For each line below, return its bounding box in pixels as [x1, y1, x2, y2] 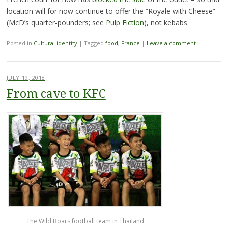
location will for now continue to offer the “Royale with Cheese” [6, 6, 215, 16]
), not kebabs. [144, 17, 189, 27]
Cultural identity [33, 39, 77, 47]
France [121, 39, 140, 47]
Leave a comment [146, 39, 196, 47]
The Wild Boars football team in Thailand [26, 217, 145, 226]
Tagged [83, 39, 105, 47]
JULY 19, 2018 [6, 73, 45, 81]
